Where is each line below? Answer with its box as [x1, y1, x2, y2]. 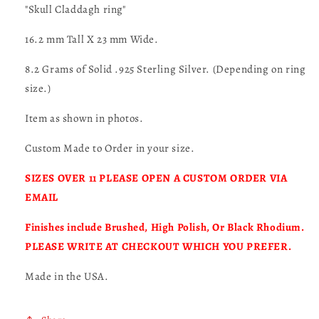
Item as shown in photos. [25, 111, 144, 126]
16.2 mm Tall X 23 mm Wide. [25, 32, 159, 47]
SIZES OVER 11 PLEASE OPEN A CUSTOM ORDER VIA [25, 171, 288, 186]
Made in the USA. [25, 269, 109, 284]
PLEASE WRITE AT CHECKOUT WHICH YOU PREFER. [25, 239, 292, 254]
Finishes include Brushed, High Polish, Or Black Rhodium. [25, 220, 305, 235]
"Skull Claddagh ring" [25, 2, 126, 17]
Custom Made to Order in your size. [25, 141, 195, 156]
